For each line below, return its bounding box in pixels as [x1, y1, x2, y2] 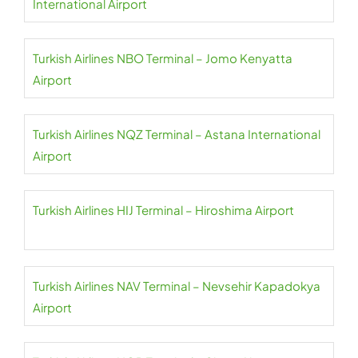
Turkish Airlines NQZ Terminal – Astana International [33, 126, 320, 141]
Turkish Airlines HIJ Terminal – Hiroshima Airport [33, 202, 294, 217]
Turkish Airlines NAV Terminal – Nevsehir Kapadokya [33, 278, 320, 293]
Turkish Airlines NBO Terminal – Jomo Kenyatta [33, 50, 292, 66]
